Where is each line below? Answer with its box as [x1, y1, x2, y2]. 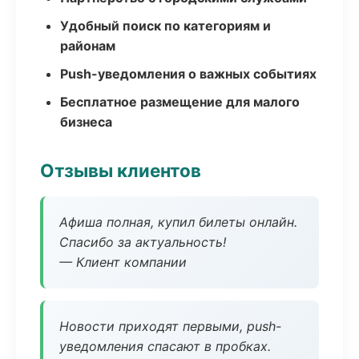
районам [60, 38, 115, 54]
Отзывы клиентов [40, 159, 201, 181]
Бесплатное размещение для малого [60, 94, 300, 110]
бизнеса [60, 114, 112, 130]
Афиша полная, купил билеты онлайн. [59, 214, 297, 230]
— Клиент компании [59, 254, 187, 270]
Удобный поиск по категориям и [60, 18, 271, 34]
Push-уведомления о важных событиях [60, 66, 317, 82]
